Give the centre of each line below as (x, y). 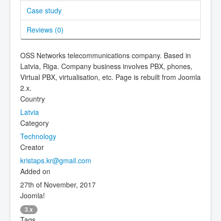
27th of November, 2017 (58, 184)
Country (33, 98)
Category (35, 123)
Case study (44, 10)
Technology (38, 136)
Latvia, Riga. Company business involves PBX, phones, (106, 66)
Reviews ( (42, 29)
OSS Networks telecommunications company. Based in (106, 55)
